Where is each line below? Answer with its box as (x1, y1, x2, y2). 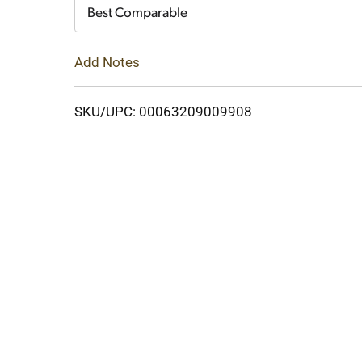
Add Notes (74, 53, 140, 70)
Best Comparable (87, 6, 187, 20)
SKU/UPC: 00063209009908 (74, 103, 252, 120)
